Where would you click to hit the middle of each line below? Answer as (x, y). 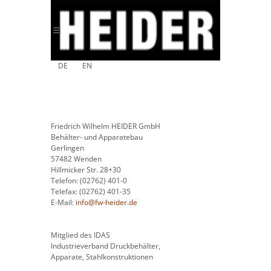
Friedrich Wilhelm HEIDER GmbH (106, 126)
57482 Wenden (76, 159)
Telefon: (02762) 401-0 (89, 181)
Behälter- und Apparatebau (97, 137)
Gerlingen (67, 148)
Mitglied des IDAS (80, 235)
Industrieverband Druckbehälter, (106, 246)
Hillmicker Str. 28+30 (86, 170)
